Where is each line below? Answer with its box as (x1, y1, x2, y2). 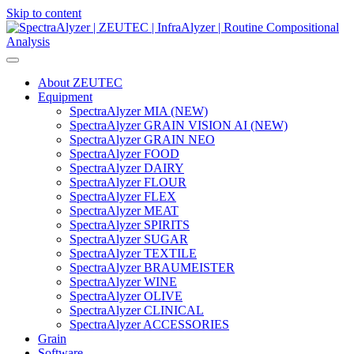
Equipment (38, 90, 92, 104)
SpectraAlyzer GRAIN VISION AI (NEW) (70, 119, 288, 132)
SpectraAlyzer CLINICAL (70, 303, 204, 317)
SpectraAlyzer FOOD (70, 147, 179, 160)
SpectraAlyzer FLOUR (70, 175, 186, 189)
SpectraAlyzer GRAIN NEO (70, 133, 215, 146)
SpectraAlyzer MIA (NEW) (70, 104, 208, 118)
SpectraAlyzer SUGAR (70, 232, 188, 246)
